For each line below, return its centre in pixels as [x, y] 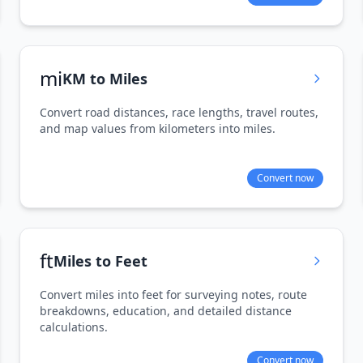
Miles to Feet [100, 261]
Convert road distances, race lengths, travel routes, [179, 112]
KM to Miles [105, 79]
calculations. [74, 327]
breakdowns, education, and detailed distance [166, 311]
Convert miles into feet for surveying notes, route [173, 295]
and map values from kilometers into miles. [158, 128]
